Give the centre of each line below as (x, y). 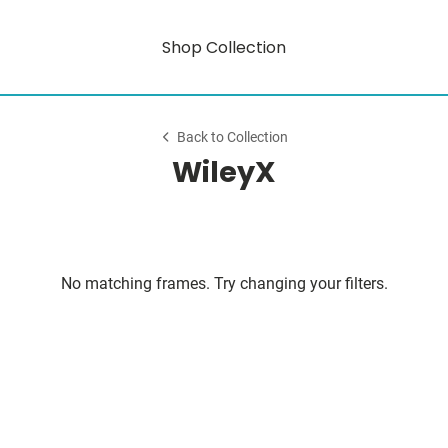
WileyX (224, 172)
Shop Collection (224, 47)
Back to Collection (233, 137)
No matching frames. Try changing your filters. (224, 283)
